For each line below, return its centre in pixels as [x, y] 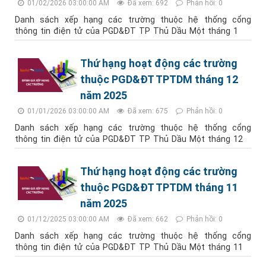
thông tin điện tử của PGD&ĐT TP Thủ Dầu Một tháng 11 [129, 247]
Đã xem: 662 [147, 219]
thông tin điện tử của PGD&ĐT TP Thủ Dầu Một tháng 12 [129, 139]
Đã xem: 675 [147, 111]
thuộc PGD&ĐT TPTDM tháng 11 [159, 187]
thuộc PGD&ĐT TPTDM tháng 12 [159, 79]
